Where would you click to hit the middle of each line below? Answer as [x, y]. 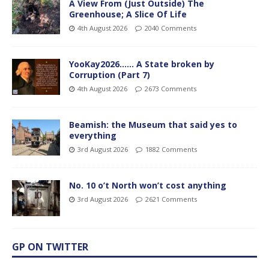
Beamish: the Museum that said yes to [153, 124]
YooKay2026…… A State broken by [142, 64]
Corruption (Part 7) [110, 74]
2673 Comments [171, 88]
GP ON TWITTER [50, 246]
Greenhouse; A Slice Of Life [128, 14]
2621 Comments [171, 199]
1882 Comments [171, 149]
